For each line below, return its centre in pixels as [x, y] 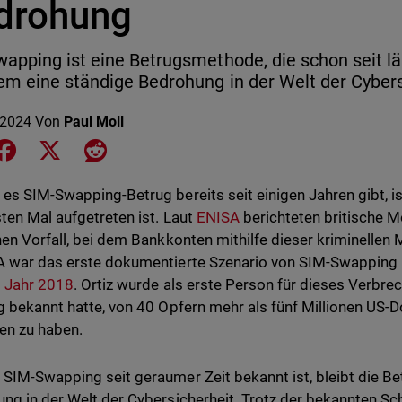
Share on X [99, 149]
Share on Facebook [79, 149]
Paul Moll [94, 122]
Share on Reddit [157, 149]
